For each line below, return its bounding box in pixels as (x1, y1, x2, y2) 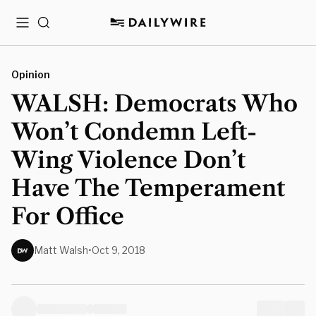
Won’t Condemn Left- (11, 118, 257, 145)
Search (37, 22, 73, 34)
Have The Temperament (11, 174, 285, 202)
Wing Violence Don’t (11, 146, 245, 174)
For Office (11, 202, 124, 230)
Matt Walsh (34, 244, 88, 256)
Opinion (11, 68, 50, 80)
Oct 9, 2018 (92, 244, 145, 256)
